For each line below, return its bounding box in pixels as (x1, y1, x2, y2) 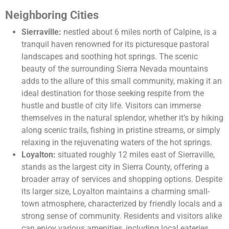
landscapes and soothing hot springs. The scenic (21, 52, 198, 62)
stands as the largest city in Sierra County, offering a (21, 162, 209, 172)
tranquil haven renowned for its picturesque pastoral (21, 39, 209, 50)
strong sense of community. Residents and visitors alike (21, 211, 222, 221)
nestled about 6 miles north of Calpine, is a (61, 27, 217, 37)
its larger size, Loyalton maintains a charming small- (21, 187, 210, 197)
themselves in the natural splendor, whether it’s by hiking (21, 113, 223, 123)
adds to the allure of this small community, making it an (21, 76, 222, 86)
